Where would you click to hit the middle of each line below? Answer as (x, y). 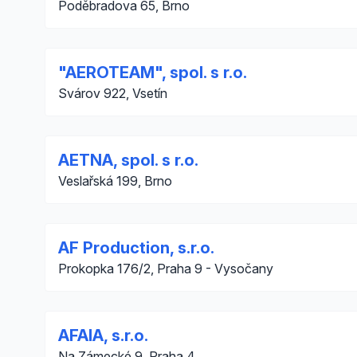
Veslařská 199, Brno (115, 181)
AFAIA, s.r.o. (103, 335)
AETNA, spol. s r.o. (128, 160)
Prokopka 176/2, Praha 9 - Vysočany (166, 269)
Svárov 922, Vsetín (113, 93)
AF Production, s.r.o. (136, 248)
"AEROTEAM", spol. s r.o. (153, 73)
